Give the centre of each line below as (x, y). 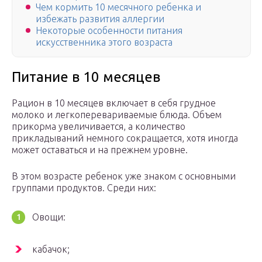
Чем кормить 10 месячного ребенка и (118, 7)
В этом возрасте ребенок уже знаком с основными (124, 176)
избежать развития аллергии (100, 19)
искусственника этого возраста (104, 42)
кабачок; (51, 249)
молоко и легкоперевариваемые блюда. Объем (117, 115)
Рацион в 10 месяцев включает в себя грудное (114, 103)
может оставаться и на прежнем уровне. (100, 150)
